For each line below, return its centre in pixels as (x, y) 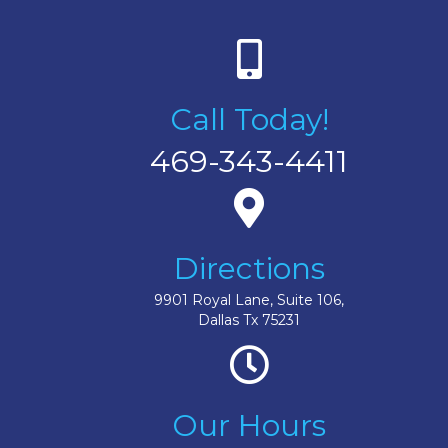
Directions (249, 268)
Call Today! (249, 119)
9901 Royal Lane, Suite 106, (249, 299)
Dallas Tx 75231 (249, 319)
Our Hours (249, 425)
